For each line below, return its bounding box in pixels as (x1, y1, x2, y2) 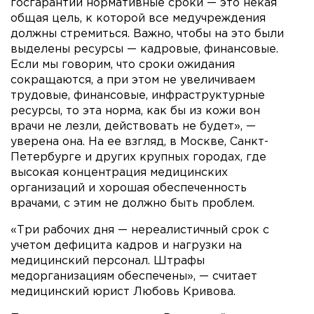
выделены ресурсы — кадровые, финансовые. (11, 43, 278, 55)
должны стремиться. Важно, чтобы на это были (11, 28, 284, 39)
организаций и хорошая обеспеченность (11, 182, 247, 193)
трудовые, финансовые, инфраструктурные (11, 90, 265, 101)
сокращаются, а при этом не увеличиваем (11, 74, 255, 86)
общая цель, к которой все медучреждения (11, 13, 266, 24)
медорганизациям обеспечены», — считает (11, 271, 257, 282)
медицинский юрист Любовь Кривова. (11, 286, 235, 297)
